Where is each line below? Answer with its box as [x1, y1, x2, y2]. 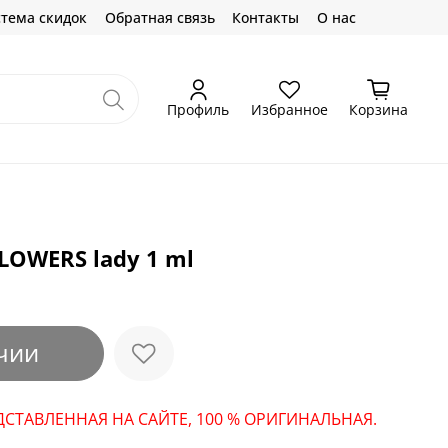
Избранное [250, 99, 328, 119]
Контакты [232, 8, 299, 27]
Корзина [349, 99, 408, 119]
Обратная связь [104, 8, 215, 27]
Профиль [167, 99, 229, 119]
